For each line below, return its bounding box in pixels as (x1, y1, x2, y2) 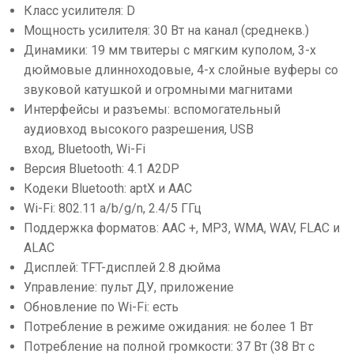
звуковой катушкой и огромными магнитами (24, 82, 292, 97)
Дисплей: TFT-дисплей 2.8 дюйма (24, 260, 220, 275)
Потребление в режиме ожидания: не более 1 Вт (24, 319, 313, 334)
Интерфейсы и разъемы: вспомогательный (24, 102, 281, 117)
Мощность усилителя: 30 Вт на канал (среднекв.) (24, 23, 309, 38)
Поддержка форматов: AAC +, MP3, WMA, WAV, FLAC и (24, 220, 340, 235)
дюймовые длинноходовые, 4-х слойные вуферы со (24, 62, 338, 77)
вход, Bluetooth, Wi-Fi (24, 141, 145, 156)
